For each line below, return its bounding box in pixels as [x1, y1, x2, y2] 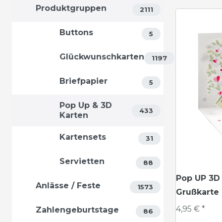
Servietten [59, 157, 105, 166]
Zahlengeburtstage [36, 205, 119, 215]
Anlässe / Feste [36, 181, 101, 190]
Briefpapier [59, 76, 108, 86]
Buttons [59, 28, 93, 37]
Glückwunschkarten [59, 52, 144, 61]
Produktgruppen [36, 3, 107, 13]
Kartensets [59, 132, 106, 142]
